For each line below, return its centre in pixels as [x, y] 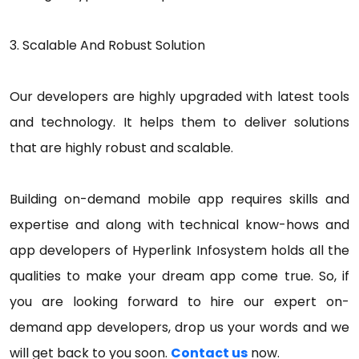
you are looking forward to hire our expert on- [179, 301]
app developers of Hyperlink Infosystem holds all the [179, 250]
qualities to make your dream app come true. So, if [179, 276]
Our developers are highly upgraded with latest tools [179, 96]
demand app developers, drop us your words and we [179, 327]
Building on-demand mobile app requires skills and [179, 199]
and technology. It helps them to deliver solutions [179, 122]
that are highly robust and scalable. [121, 147]
